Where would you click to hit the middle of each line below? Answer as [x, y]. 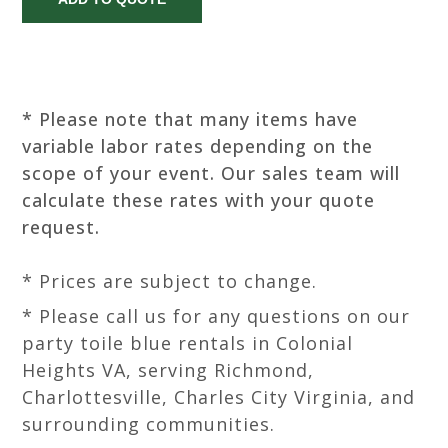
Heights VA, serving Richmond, [168, 370]
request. [61, 227]
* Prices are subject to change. [170, 281]
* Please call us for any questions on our [216, 316]
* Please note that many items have [190, 119]
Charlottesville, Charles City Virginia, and [219, 397]
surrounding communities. [149, 424]
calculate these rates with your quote [199, 200]
